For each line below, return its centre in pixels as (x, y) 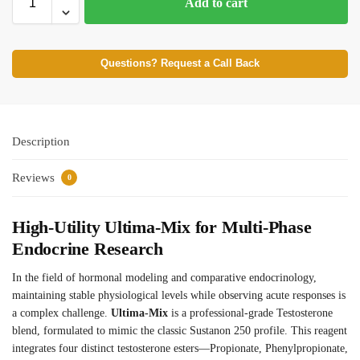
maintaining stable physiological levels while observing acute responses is (179, 296)
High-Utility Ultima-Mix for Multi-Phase (162, 227)
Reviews (35, 178)
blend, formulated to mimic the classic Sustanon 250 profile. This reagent (180, 331)
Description (41, 141)
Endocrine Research (88, 249)
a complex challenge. (61, 313)
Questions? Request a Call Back (180, 63)
